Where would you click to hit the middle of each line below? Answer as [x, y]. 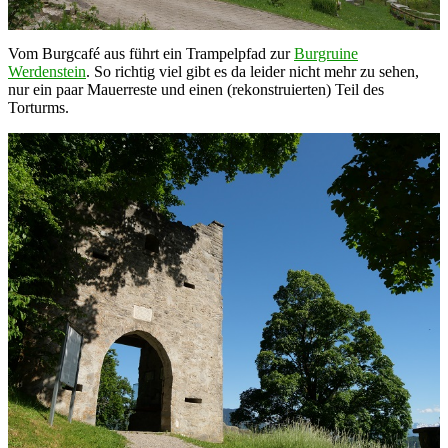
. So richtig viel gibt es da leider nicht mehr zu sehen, [252, 72]
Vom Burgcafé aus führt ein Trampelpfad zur [151, 54]
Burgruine [326, 54]
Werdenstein [47, 72]
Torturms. [38, 108]
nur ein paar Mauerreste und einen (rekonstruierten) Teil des [196, 90]
